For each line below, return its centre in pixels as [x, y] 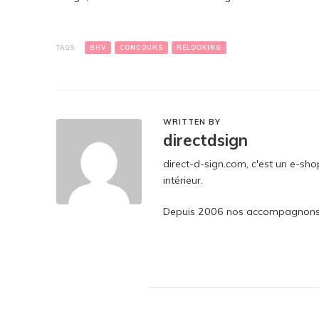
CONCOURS [141, 47]
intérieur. [183, 180]
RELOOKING [199, 47]
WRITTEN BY [192, 122]
